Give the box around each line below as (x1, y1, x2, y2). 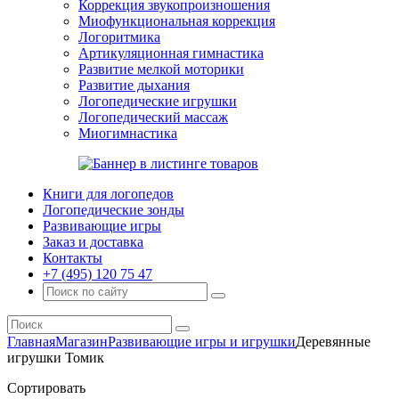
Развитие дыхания (78, 77, 190, 93)
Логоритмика (78, 29, 160, 45)
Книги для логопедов (43, 186, 174, 201)
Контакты (43, 250, 102, 265)
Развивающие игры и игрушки (108, 334, 296, 349)
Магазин (55, 334, 108, 349)
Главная (7, 334, 55, 349)
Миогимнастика (78, 126, 177, 141)
